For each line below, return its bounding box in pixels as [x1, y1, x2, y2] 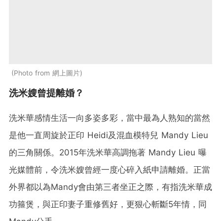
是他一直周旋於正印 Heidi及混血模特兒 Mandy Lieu [9, 130, 208, 140]
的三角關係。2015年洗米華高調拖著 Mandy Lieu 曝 [9, 147, 207, 157]
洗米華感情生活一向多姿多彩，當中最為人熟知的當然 [9, 112, 210, 123]
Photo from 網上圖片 [14, 68, 80, 77]
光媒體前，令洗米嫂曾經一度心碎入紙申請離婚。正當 [9, 164, 210, 175]
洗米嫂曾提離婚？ [9, 87, 84, 99]
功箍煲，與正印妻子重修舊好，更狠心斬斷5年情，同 [9, 199, 207, 209]
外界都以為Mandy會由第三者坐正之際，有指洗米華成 [9, 182, 212, 192]
